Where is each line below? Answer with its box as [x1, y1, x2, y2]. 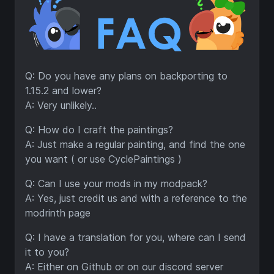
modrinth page [25, 207, 91, 220]
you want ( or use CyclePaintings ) [25, 153, 182, 166]
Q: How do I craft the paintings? [25, 124, 173, 136]
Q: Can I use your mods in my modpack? [25, 177, 207, 190]
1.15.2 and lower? [25, 84, 102, 97]
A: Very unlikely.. [25, 99, 97, 112]
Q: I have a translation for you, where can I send [25, 231, 246, 244]
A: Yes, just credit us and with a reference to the [25, 192, 247, 205]
